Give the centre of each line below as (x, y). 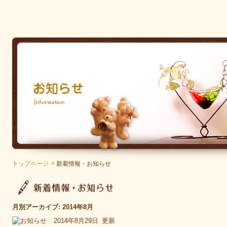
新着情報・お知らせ (84, 164)
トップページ (30, 164)
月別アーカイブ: (37, 207)
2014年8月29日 (77, 221)
